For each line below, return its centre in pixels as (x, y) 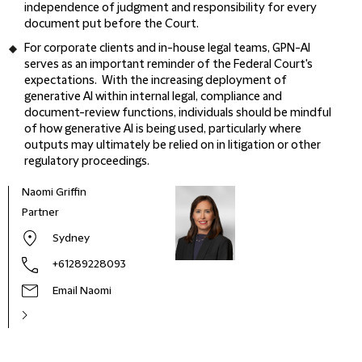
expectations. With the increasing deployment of (156, 81)
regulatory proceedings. (87, 162)
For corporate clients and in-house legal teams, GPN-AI (167, 48)
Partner (40, 213)
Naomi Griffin (54, 192)
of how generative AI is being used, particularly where (163, 129)
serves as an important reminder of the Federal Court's (168, 65)
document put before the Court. (112, 24)
